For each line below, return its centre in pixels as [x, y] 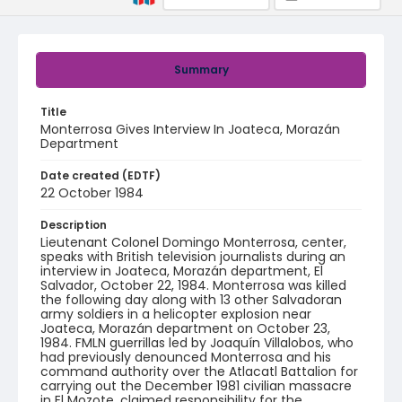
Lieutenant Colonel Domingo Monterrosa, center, [193, 242]
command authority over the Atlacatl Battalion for [199, 371]
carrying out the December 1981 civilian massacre [196, 386]
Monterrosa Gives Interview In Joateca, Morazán [190, 129]
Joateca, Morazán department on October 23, [185, 328]
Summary [201, 70]
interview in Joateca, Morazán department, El [182, 271]
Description [74, 225]
